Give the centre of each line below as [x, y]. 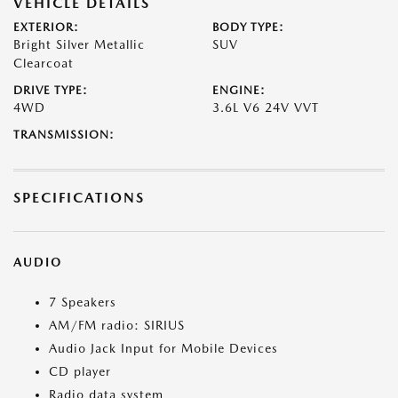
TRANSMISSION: [64, 135]
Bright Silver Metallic [79, 45]
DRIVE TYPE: [51, 91]
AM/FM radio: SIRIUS [117, 326]
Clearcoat [44, 64]
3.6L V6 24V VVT [266, 108]
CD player [80, 372]
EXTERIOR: [46, 28]
